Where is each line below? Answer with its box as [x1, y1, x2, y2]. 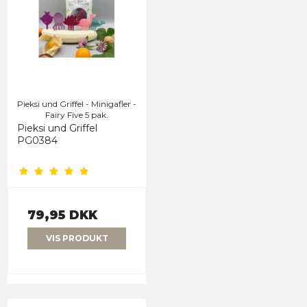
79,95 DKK [27, 207, 97, 222]
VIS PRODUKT [45, 232, 108, 243]
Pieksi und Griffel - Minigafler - [17, 98, 136, 109]
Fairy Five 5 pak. [45, 109, 108, 120]
